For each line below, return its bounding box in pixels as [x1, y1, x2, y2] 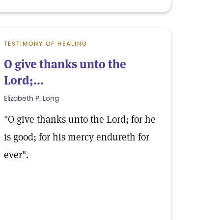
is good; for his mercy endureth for [4, 131, 149, 143]
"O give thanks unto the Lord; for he [4, 113, 156, 126]
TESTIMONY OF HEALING [4, 39, 87, 48]
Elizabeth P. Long [4, 93, 59, 103]
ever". [4, 148, 28, 161]
